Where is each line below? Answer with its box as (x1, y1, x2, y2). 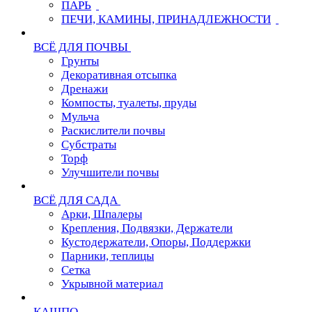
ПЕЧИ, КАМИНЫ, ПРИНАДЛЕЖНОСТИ (61, 13, 271, 26)
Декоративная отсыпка (61, 68, 177, 81)
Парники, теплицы (61, 249, 154, 263)
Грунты (61, 54, 99, 68)
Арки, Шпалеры (61, 208, 142, 221)
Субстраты (61, 138, 116, 151)
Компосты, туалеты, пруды (61, 96, 196, 109)
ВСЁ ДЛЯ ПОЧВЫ (33, 40, 128, 54)
